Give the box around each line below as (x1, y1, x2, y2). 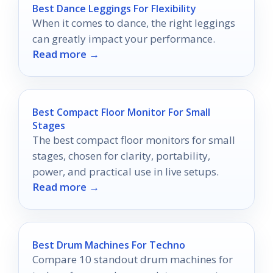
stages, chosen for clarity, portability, (32, 149, 210, 163)
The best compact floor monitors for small (32, 133, 235, 147)
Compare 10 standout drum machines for (32, 252, 233, 267)
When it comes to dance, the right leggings (32, 16, 235, 30)
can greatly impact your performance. (32, 32, 215, 46)
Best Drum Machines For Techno (32, 238, 185, 252)
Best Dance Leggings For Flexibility (32, 2, 196, 16)
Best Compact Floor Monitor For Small (32, 105, 210, 119)
